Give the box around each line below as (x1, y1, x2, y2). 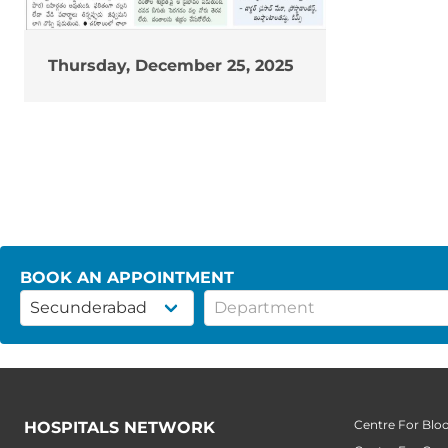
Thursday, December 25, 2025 (48, 56, 294, 76)
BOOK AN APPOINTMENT (20, 268, 234, 288)
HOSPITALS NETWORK (24, 418, 215, 438)
